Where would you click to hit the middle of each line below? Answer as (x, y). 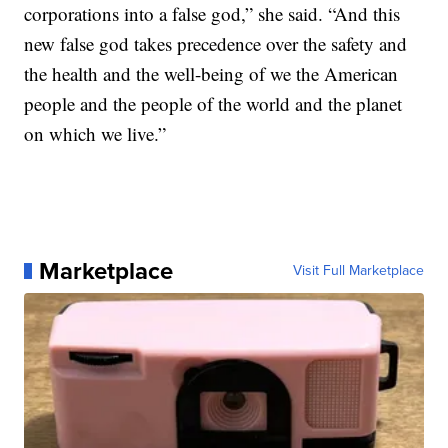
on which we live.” (95, 133)
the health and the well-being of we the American (211, 73)
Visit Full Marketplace (358, 270)
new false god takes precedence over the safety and (216, 43)
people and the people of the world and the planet (213, 103)
